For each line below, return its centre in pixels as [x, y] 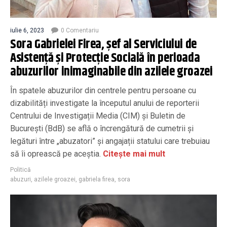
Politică [21, 170]
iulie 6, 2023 [27, 30]
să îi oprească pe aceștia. [55, 154]
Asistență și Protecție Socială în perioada [105, 58]
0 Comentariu [80, 30]
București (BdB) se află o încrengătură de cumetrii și [102, 128]
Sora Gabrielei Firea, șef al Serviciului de [103, 45]
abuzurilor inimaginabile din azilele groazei [113, 72]
